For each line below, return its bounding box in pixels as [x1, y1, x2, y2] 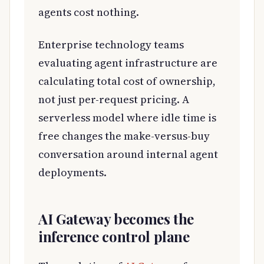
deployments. [38, 164, 107, 180]
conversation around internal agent [38, 146, 218, 161]
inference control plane [38, 226, 190, 246]
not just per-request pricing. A [38, 91, 189, 107]
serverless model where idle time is [38, 110, 216, 125]
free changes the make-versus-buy [38, 128, 210, 143]
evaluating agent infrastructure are [38, 55, 217, 70]
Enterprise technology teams [38, 37, 184, 52]
